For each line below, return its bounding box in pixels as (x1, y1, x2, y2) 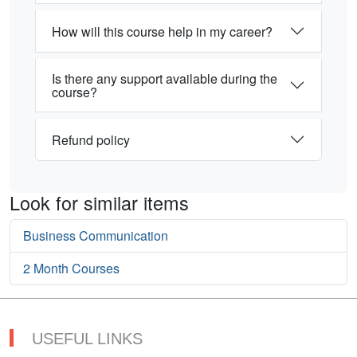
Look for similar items (10, 189, 189, 217)
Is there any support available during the (52, 69, 277, 88)
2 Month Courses (23, 259, 120, 278)
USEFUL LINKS (32, 330, 143, 348)
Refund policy (52, 130, 130, 149)
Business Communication (23, 226, 168, 245)
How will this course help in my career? (52, 22, 273, 41)
